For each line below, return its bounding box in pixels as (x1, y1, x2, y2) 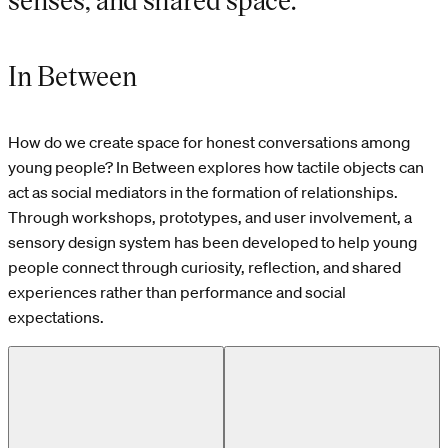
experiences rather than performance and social (8, 282, 346, 303)
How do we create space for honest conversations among (8, 132, 410, 153)
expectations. (8, 307, 104, 328)
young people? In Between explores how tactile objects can (8, 157, 424, 178)
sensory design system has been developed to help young (8, 232, 417, 253)
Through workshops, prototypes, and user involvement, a (8, 207, 412, 228)
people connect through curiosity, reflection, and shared (8, 257, 401, 278)
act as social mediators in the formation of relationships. (8, 182, 398, 203)
